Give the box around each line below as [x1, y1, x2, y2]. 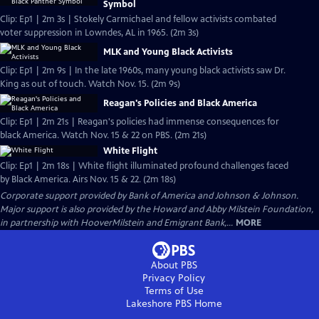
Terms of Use [144, 285, 204, 297]
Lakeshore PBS [125, 298, 192, 310]
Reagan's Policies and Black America [103, 98, 257, 109]
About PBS [150, 259, 197, 271]
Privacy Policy [142, 272, 205, 284]
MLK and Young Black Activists [103, 46, 233, 58]
